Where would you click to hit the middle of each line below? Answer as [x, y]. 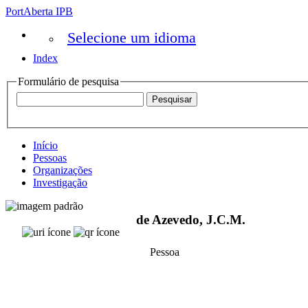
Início [45, 145]
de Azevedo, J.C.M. [191, 220]
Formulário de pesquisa [68, 81]
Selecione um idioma [132, 37]
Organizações [63, 170]
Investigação [60, 182]
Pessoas [50, 157]
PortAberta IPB [39, 11]
